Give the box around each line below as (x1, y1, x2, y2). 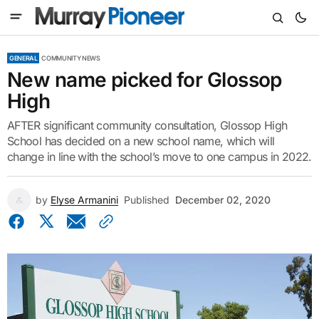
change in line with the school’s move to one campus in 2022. (7, 150, 312, 164)
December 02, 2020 (175, 194, 271, 206)
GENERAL (9, 54, 38, 62)
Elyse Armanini (51, 194, 118, 206)
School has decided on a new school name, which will (7, 134, 275, 148)
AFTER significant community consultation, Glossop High (7, 118, 288, 132)
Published (124, 194, 169, 206)
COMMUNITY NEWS (41, 54, 100, 62)
